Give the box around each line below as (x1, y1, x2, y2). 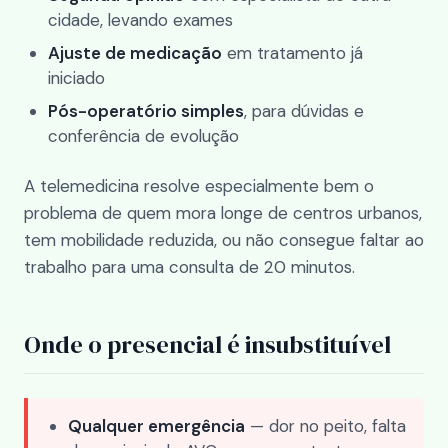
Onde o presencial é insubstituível (24, 328, 391, 361)
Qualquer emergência (68, 415, 245, 437)
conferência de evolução (48, 125, 239, 147)
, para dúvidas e (244, 100, 364, 122)
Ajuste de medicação (48, 42, 222, 64)
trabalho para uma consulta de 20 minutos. (24, 256, 355, 278)
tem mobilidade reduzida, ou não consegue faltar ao (24, 229, 424, 251)
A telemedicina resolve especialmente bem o (24, 175, 374, 197)
